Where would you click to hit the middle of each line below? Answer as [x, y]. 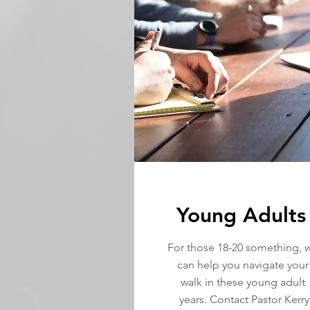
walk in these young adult [243, 282]
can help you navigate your [243, 265]
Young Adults [241, 215]
